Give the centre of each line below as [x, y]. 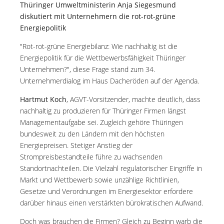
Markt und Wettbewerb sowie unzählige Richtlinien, [99, 180]
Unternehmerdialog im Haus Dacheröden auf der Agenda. [109, 81]
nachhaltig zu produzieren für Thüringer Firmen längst [103, 111]
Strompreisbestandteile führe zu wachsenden [91, 157]
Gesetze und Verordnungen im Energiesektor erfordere [106, 191]
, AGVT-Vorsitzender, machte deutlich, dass [133, 99]
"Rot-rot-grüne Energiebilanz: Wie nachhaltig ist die [99, 46]
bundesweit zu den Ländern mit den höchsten [92, 134]
